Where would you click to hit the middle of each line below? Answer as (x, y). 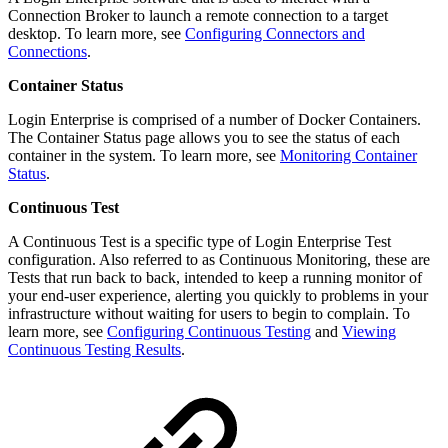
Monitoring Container (348, 155)
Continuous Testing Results (94, 349)
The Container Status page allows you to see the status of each (204, 137)
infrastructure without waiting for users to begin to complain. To (209, 313)
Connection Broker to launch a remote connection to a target (198, 15)
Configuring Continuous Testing (209, 331)
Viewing (369, 331)
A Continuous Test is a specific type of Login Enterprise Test (199, 241)
